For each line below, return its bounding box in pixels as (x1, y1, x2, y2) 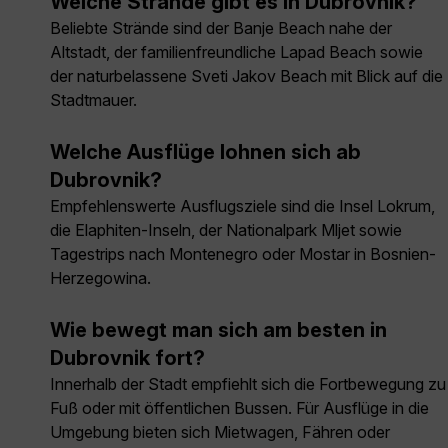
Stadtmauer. (50, 90, 137, 111)
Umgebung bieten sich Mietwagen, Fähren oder (50, 422, 390, 443)
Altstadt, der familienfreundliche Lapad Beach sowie (50, 42, 423, 63)
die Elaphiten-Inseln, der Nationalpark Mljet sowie (50, 220, 402, 241)
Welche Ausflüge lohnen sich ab (50, 140, 361, 165)
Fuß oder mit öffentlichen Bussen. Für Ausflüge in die (50, 398, 429, 419)
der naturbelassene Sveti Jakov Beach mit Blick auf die (50, 66, 443, 87)
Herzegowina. (50, 268, 151, 289)
